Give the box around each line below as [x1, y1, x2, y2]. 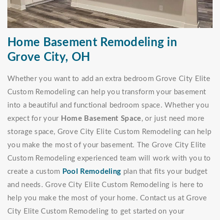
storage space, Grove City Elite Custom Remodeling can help [7, 128, 212, 136]
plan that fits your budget [121, 168, 208, 176]
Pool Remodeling [62, 168, 121, 176]
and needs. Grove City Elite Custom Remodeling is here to [7, 181, 204, 189]
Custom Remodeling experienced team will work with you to [7, 155, 211, 163]
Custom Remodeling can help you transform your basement [7, 88, 206, 96]
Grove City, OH [7, 52, 90, 64]
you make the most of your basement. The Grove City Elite [7, 141, 206, 149]
